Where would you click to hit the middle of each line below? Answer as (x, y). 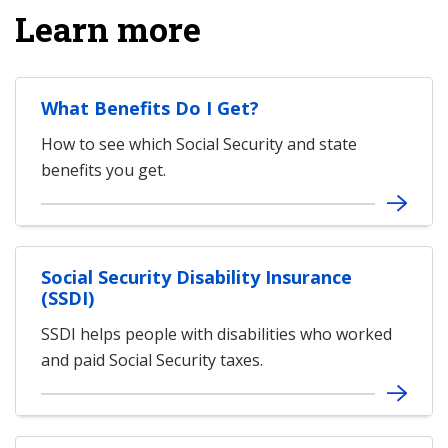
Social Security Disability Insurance (196, 277)
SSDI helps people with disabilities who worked (216, 334)
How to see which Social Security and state (199, 144)
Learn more (108, 28)
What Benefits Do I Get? (150, 108)
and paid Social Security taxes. (152, 360)
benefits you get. (103, 170)
